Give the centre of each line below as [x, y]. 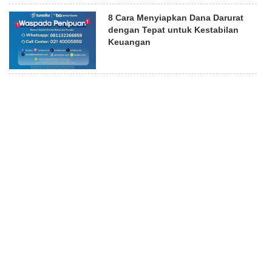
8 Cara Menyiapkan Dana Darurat [176, 17]
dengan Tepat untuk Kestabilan [174, 29]
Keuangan [130, 42]
